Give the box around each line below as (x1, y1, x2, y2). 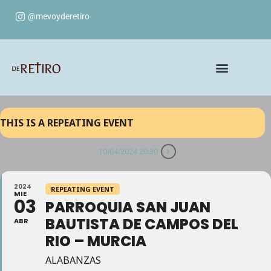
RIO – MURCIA (45, 231, 146, 251)
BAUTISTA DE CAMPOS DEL (45, 214, 238, 234)
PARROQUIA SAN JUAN (45, 197, 211, 217)
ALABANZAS (45, 253, 101, 267)
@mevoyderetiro (28, 11, 90, 21)
